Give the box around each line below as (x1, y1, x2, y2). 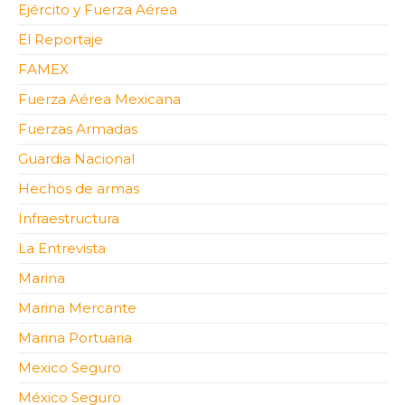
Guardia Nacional (18, 150, 135, 168)
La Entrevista (18, 240, 106, 258)
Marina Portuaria (18, 329, 132, 347)
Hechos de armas (18, 180, 139, 198)
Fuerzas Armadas (18, 120, 137, 138)
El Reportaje (18, 31, 103, 49)
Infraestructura (18, 210, 119, 228)
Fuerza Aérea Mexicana (18, 90, 181, 108)
